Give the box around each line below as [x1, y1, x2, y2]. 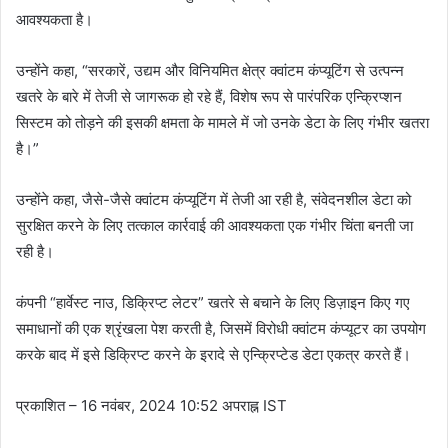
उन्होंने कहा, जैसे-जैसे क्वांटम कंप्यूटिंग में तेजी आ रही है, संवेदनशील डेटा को [16, 190, 411, 209]
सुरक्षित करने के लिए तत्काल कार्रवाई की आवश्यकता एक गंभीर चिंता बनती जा [16, 216, 413, 235]
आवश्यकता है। [16, 10, 93, 29]
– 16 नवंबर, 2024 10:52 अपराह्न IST [69, 396, 287, 415]
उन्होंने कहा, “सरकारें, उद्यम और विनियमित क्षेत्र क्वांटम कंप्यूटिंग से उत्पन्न [16, 61, 404, 80]
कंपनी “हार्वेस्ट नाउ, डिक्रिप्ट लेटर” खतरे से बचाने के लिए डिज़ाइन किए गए [16, 293, 410, 312]
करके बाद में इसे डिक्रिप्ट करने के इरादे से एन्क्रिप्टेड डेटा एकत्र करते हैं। [16, 345, 411, 364]
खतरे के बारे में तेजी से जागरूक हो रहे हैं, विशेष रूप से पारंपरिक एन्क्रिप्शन [16, 87, 402, 106]
